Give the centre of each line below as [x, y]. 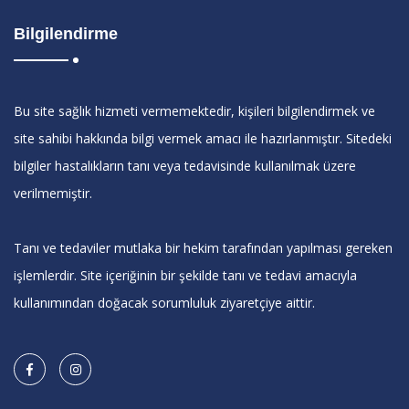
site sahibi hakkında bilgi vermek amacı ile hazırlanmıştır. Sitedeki [203, 138]
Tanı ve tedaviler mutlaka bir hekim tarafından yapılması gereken [203, 247]
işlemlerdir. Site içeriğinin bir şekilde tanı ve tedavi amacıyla [185, 275]
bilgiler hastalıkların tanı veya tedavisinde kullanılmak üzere [185, 165]
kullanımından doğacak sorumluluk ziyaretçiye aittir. [164, 302]
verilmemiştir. [53, 193]
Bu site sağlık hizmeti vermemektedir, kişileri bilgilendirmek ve [194, 110]
